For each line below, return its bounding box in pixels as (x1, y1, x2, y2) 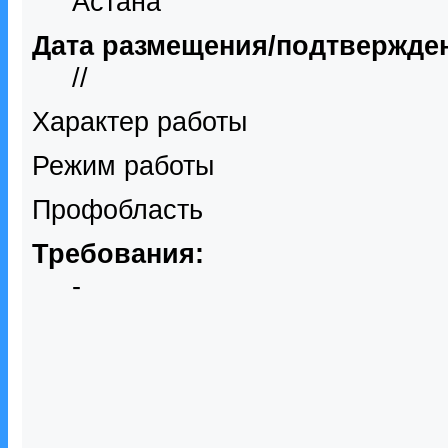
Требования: (32, 238, 204, 269)
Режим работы (32, 150, 214, 181)
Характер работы (32, 106, 247, 137)
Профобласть (32, 194, 203, 225)
